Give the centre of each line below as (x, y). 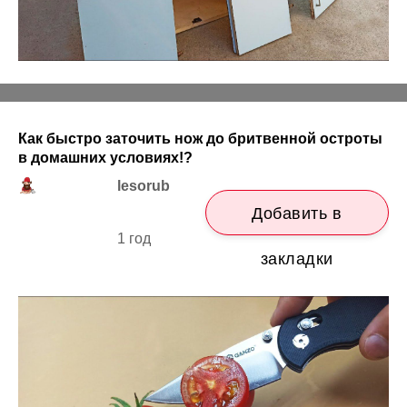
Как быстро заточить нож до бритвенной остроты (200, 138)
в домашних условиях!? (105, 157)
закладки (297, 258)
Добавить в (297, 213)
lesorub (144, 185)
